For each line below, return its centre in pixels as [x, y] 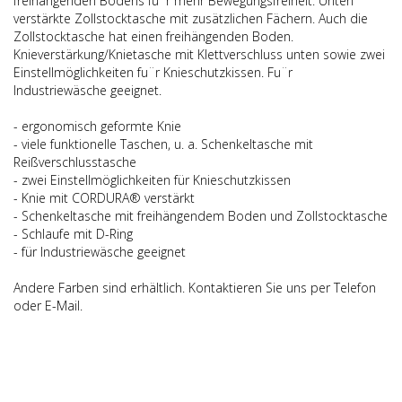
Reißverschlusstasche [75, 162]
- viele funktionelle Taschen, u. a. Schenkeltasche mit [163, 144]
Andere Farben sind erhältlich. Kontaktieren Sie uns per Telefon [195, 288]
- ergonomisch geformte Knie [97, 126]
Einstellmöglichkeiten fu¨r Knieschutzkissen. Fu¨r [153, 72]
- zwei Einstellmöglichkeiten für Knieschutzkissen [152, 180]
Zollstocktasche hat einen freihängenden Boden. [153, 36]
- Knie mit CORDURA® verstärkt [104, 198]
